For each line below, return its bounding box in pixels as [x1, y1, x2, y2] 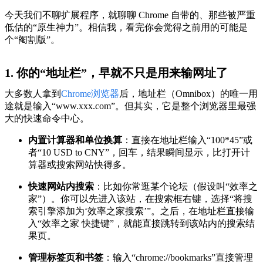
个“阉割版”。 [5, 34, 60, 45]
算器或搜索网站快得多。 [28, 159, 131, 170]
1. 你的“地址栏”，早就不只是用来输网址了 [5, 66, 228, 79]
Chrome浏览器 [61, 88, 119, 99]
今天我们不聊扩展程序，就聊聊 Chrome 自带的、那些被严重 [5, 9, 255, 20]
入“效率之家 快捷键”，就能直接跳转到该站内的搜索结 [28, 218, 255, 228]
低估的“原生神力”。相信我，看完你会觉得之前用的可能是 [5, 22, 248, 32]
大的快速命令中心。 [5, 113, 89, 123]
